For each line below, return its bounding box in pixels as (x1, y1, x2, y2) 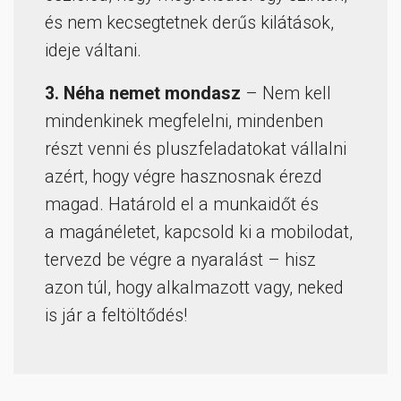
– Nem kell (241, 83, 331, 105)
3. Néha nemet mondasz (45, 83, 241, 105)
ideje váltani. (45, 40, 141, 62)
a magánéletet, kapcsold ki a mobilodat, (45, 222, 353, 243)
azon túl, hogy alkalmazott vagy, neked (45, 277, 344, 299)
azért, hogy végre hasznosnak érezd (45, 166, 322, 188)
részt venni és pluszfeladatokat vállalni (45, 139, 346, 160)
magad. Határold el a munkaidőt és (45, 194, 319, 216)
